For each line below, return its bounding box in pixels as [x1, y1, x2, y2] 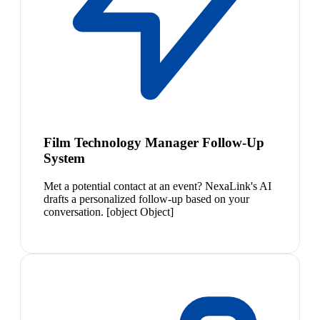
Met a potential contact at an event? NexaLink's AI [44, 179, 271, 192]
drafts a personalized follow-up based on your [44, 192, 249, 205]
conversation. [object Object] [44, 205, 174, 218]
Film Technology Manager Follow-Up [44, 135, 264, 151]
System [44, 151, 85, 166]
